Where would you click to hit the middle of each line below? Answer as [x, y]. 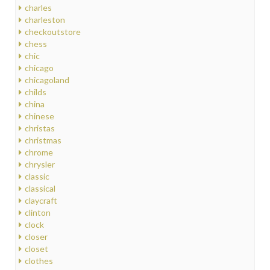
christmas [43, 140]
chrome [39, 152]
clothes [39, 260]
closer [36, 236]
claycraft [41, 200]
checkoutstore [53, 31]
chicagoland [47, 80]
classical [40, 188]
